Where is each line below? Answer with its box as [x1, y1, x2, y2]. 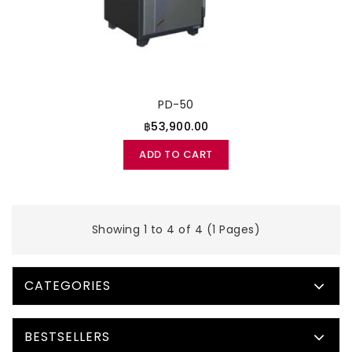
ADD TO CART [139, 146, 213, 162]
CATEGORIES [24, 276, 111, 295]
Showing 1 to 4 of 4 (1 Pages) [91, 221, 261, 237]
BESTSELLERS [24, 327, 110, 346]
